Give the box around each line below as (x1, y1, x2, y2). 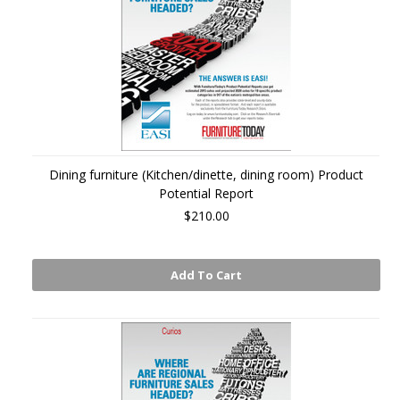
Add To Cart (171, 267, 242, 283)
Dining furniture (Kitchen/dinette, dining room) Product (49, 166, 363, 183)
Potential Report (159, 185, 254, 202)
